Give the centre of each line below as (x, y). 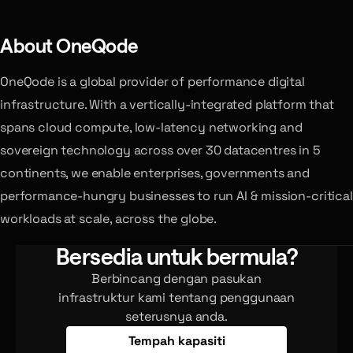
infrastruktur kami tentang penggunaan (176, 297)
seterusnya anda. (176, 316)
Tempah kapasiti (176, 341)
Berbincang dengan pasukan (176, 278)
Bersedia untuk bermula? (176, 256)
